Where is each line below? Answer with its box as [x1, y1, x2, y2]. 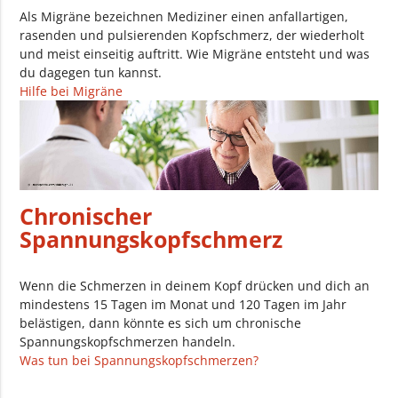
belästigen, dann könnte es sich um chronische [20, 314, 302, 331]
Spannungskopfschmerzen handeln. [20, 332, 236, 350]
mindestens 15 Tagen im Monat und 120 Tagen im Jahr [20, 295, 347, 313]
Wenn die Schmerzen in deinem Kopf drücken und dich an [20, 276, 370, 294]
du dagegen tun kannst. [20, 63, 163, 81]
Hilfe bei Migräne [20, 82, 123, 99]
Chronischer [20, 201, 153, 231]
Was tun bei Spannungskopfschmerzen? [20, 351, 259, 369]
